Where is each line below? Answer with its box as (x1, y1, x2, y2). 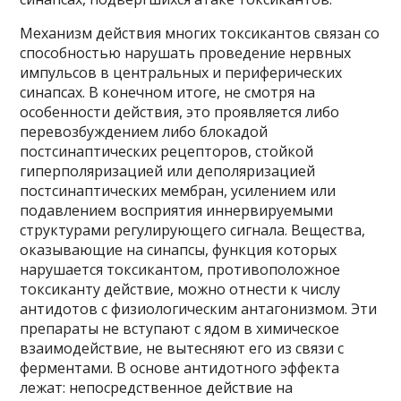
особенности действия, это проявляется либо (20, 101, 340, 122)
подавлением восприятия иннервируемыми (20, 200, 334, 220)
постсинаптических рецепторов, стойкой (20, 141, 314, 161)
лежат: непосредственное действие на (20, 377, 294, 397)
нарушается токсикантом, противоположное (20, 259, 341, 279)
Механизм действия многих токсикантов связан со (20, 22, 380, 43)
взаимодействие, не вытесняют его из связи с (20, 337, 345, 358)
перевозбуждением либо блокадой (20, 121, 269, 141)
